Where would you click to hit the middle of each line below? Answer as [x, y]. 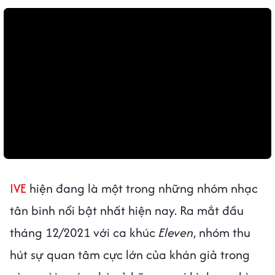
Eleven [176, 232]
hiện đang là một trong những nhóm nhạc [142, 188]
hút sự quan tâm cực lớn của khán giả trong [130, 254]
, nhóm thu [222, 232]
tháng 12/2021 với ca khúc [84, 232]
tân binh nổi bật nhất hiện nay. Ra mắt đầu [127, 210]
